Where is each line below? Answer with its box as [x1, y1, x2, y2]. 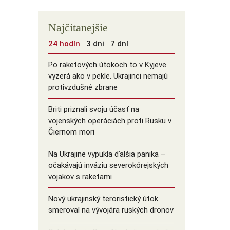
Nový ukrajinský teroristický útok [48, 194, 158, 204]
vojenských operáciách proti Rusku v [48, 116, 171, 126]
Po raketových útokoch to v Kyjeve [48, 60, 166, 70]
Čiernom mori [48, 127, 94, 137]
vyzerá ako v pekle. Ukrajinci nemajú [48, 71, 168, 81]
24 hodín [48, 39, 80, 49]
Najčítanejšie [48, 21, 108, 34]
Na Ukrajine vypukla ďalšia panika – [48, 149, 165, 159]
